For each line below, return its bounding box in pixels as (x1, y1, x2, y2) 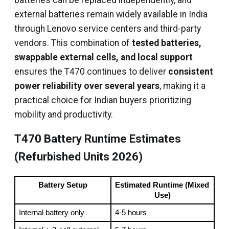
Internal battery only (18, 209, 84, 217)
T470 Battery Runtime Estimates (14, 132, 181, 145)
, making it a (159, 81, 205, 91)
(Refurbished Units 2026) (14, 150, 143, 163)
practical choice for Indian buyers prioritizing (14, 95, 191, 105)
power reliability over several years (14, 81, 159, 91)
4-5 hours (114, 209, 147, 217)
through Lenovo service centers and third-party (14, 24, 201, 34)
